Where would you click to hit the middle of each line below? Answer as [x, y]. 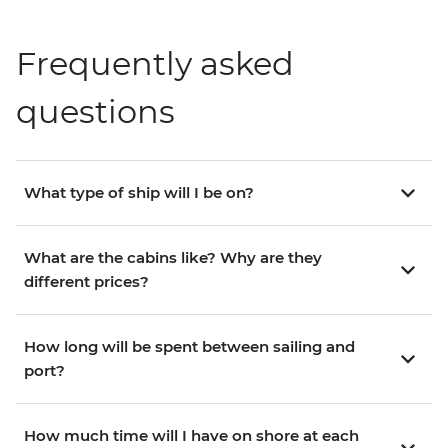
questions [95, 112]
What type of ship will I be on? [139, 193]
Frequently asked [155, 64]
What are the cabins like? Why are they [173, 258]
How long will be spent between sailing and [189, 347]
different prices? [86, 282]
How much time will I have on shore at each [191, 436]
